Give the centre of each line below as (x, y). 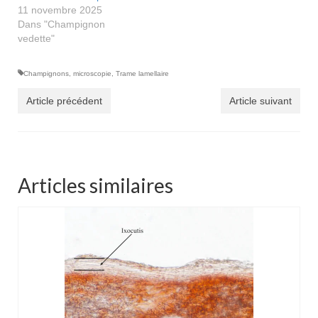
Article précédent (64, 100)
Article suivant (261, 100)
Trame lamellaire (142, 73)
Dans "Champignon (61, 24)
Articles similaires (95, 185)
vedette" (36, 38)
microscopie (92, 73)
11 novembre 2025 (60, 10)
